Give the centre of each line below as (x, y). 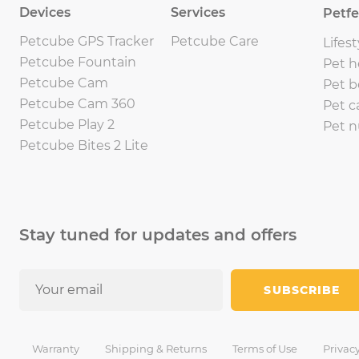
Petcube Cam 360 (77, 103)
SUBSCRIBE (302, 290)
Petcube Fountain (78, 62)
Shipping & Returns (156, 348)
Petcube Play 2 (67, 124)
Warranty (56, 348)
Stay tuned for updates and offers (158, 234)
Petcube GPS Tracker (87, 41)
